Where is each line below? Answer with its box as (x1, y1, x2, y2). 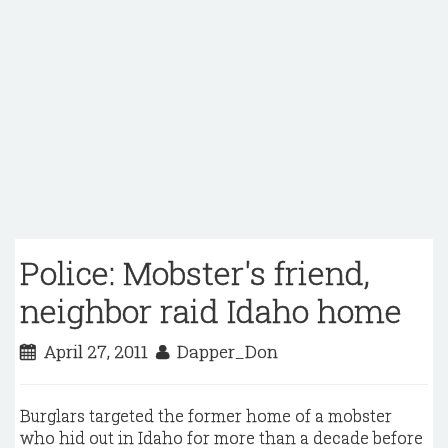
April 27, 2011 (36, 340, 156, 363)
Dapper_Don (169, 340, 278, 363)
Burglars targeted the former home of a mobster (20, 405, 392, 426)
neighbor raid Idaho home (20, 289, 402, 332)
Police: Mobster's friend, (20, 251, 370, 294)
